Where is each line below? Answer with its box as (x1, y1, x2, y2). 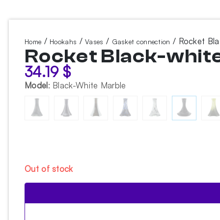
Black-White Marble (53, 80, 126, 90)
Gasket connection (111, 37, 170, 46)
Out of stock (25, 164, 73, 174)
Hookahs (50, 37, 77, 46)
